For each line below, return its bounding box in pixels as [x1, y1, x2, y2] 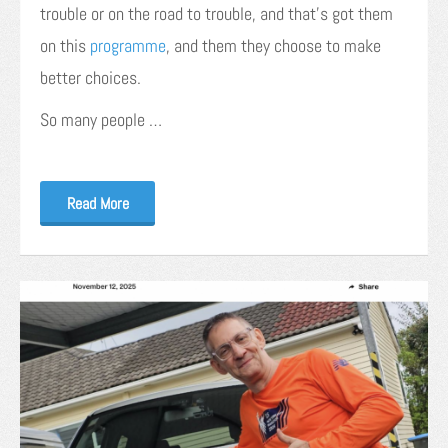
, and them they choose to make [166, 34, 381, 58]
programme [90, 34, 166, 58]
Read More [66, 193, 129, 215]
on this [40, 34, 90, 58]
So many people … [40, 108, 162, 132]
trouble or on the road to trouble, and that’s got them [40, 2, 393, 26]
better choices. [40, 66, 141, 90]
